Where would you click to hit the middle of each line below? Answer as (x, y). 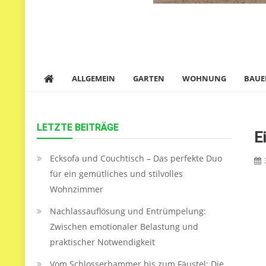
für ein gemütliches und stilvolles (116, 174)
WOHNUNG (204, 78)
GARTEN (149, 78)
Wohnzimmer (77, 189)
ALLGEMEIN (94, 78)
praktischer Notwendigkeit (102, 242)
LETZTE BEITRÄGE (78, 127)
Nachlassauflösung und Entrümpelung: (128, 211)
